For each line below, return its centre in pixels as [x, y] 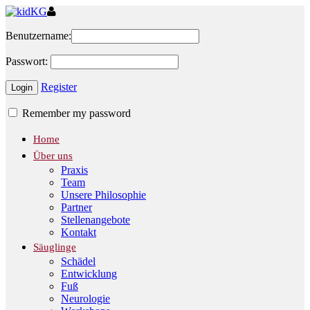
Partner [76, 207]
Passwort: [27, 61]
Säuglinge [55, 247]
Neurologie [85, 299]
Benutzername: [38, 36]
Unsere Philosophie [103, 195]
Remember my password [75, 113]
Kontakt [79, 232]
